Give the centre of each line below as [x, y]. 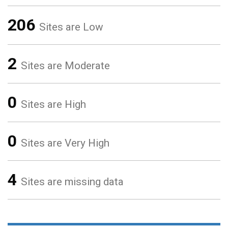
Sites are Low [71, 27]
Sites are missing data [72, 182]
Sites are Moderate [65, 66]
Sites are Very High [65, 143]
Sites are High [53, 104]
